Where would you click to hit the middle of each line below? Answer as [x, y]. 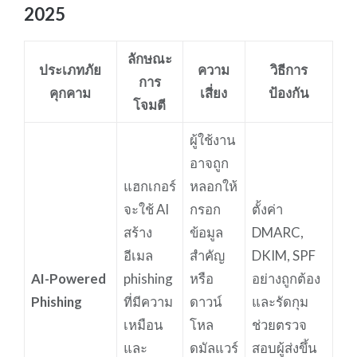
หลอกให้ [213, 186]
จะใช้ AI [146, 209]
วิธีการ [288, 69]
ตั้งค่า [267, 209]
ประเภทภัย [71, 69]
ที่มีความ [148, 301]
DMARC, [277, 232]
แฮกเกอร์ [149, 186]
